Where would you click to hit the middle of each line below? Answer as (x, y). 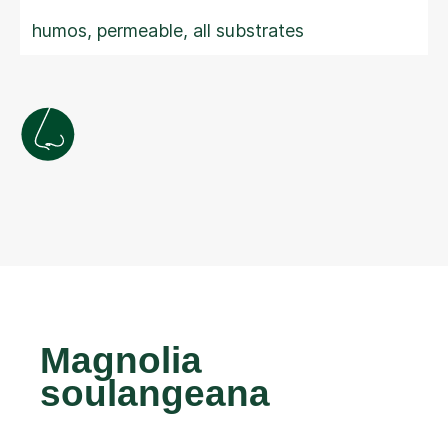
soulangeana (155, 393)
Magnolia (121, 360)
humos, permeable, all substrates (168, 30)
